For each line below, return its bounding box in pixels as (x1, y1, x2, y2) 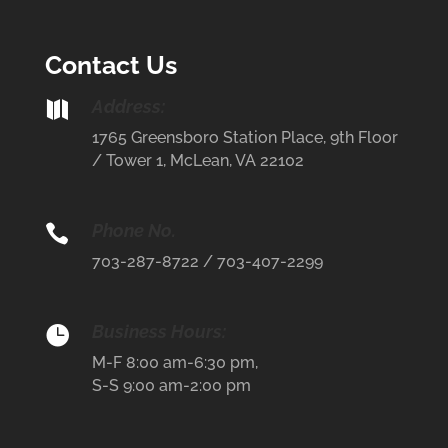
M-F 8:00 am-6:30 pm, (91, 352, 258, 372)
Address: (91, 95, 165, 117)
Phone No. (91, 219, 176, 241)
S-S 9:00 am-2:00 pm (91, 375, 251, 395)
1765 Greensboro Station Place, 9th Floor (91, 127, 398, 147)
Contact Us (44, 49, 177, 80)
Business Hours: (91, 320, 226, 342)
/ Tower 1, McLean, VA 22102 (91, 150, 304, 170)
